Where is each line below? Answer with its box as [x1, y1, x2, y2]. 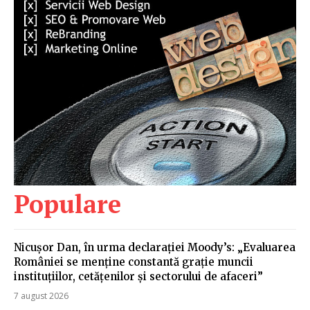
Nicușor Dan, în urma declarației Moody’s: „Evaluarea [14, 241, 295, 255]
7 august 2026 [14, 290, 69, 302]
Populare [14, 188, 121, 221]
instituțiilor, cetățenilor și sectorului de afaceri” [14, 270, 263, 284]
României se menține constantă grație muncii [14, 255, 253, 269]
